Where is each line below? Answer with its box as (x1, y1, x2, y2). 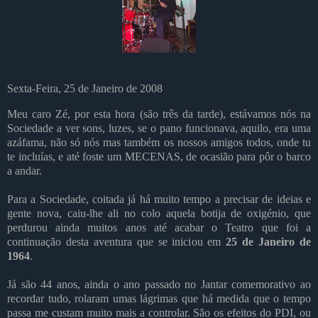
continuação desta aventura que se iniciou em (7, 236, 226, 248)
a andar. (7, 165, 42, 177)
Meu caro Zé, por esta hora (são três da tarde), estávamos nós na (7, 108, 311, 121)
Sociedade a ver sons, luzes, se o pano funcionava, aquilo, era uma (7, 122, 311, 135)
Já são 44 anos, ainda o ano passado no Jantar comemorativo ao (7, 278, 311, 291)
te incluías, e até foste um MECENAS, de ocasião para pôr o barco (7, 150, 311, 163)
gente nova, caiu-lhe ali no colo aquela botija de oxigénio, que (7, 207, 311, 220)
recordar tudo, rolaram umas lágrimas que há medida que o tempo (7, 292, 311, 305)
